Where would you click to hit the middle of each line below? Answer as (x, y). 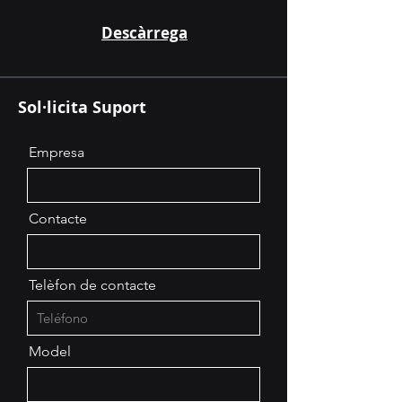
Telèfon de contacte (92, 285)
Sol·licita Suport (82, 107)
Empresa (57, 152)
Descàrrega (144, 33)
